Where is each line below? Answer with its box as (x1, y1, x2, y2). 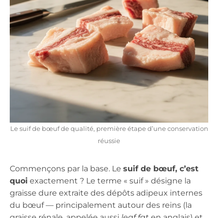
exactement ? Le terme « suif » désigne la (28, 176, 191, 185)
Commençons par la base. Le (10, 163, 123, 173)
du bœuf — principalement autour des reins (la (10, 200, 192, 210)
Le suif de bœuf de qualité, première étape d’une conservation (10, 125, 208, 132)
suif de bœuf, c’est (123, 163, 199, 173)
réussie (98, 137, 120, 145)
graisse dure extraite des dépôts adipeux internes (10, 188, 202, 198)
